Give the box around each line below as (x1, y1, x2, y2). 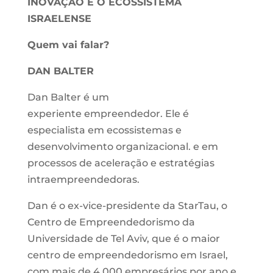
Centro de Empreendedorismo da (27, 216, 195, 228)
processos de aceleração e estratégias (27, 157, 214, 169)
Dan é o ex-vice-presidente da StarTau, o (27, 199, 227, 211)
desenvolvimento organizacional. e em (27, 140, 218, 152)
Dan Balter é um (27, 91, 109, 103)
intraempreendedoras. (27, 173, 140, 185)
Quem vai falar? (27, 38, 109, 51)
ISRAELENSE (27, 12, 91, 24)
